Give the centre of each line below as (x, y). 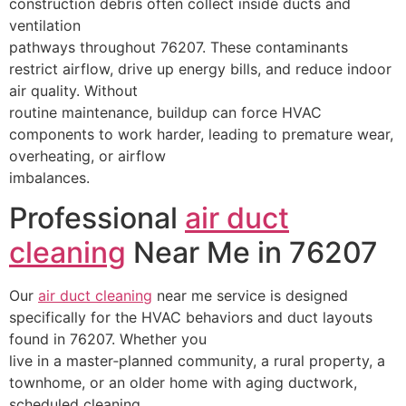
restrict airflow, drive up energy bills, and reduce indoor (200, 68)
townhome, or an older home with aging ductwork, (183, 383)
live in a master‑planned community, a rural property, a (197, 361)
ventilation (45, 25)
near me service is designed (250, 296)
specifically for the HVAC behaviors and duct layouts (191, 318)
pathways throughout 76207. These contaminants (179, 47)
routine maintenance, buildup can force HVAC (165, 112)
